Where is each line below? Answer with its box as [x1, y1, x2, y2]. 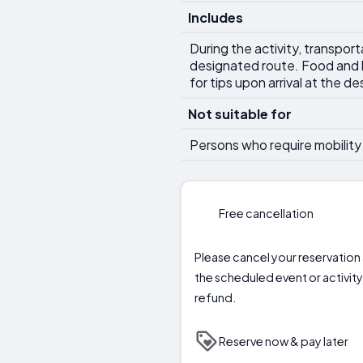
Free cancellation [218, 206, 314, 221]
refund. [194, 290, 236, 305]
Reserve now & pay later [218, 333, 348, 348]
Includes [188, 8, 243, 26]
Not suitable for [188, 105, 292, 122]
